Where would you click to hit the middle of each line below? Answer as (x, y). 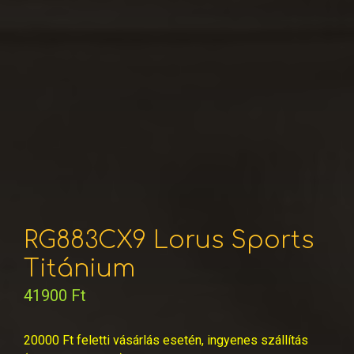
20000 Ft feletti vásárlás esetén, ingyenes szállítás (166, 341)
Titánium (79, 269)
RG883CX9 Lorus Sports (169, 241)
